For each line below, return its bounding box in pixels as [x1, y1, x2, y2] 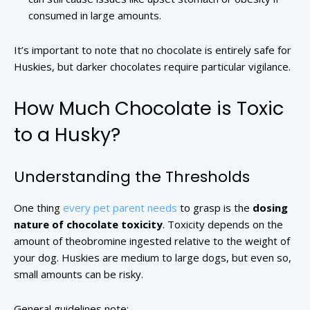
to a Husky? [14, 122, 120, 148]
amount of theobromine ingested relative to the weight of [14, 234, 290, 248]
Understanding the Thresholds [14, 166, 250, 188]
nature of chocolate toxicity [14, 217, 163, 232]
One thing [14, 201, 63, 215]
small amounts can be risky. [14, 267, 143, 282]
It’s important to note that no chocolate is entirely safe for [14, 43, 291, 57]
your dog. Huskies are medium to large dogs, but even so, [14, 250, 291, 265]
